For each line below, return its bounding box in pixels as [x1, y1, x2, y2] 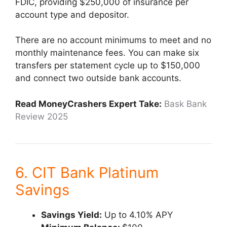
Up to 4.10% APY [102, 209, 173, 220]
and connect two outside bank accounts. [15, 73, 181, 83]
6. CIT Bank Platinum [15, 163, 159, 181]
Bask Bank [164, 98, 207, 109]
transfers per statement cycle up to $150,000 [15, 60, 200, 70]
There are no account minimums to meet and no [15, 35, 211, 45]
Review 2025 [15, 111, 68, 122]
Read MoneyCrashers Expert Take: [15, 98, 162, 109]
